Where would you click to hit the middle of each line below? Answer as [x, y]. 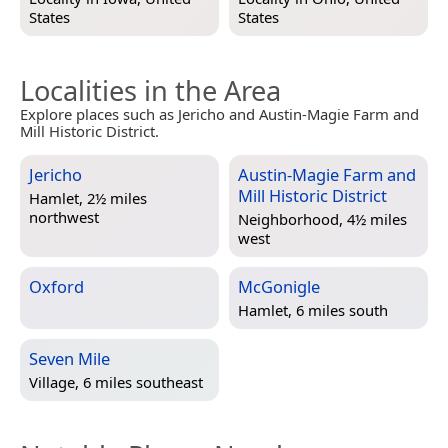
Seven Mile [69, 359]
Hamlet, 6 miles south [313, 310]
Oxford [56, 287]
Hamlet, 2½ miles [88, 198]
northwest [64, 217]
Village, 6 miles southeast [116, 382]
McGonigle [279, 287]
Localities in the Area [150, 91]
